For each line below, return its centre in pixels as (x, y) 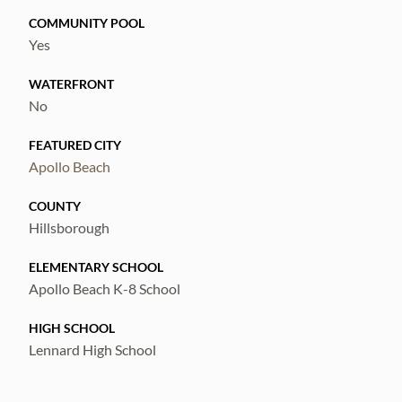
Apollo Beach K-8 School (105, 288)
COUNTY (55, 206)
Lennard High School (92, 350)
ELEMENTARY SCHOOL (96, 267)
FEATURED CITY (75, 145)
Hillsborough (69, 227)
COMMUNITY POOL (87, 23)
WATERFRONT (71, 84)
